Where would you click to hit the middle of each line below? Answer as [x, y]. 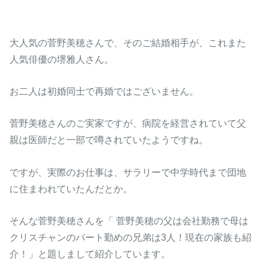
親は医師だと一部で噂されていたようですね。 [109, 140]
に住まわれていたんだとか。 [71, 188]
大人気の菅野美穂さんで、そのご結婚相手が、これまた [128, 42]
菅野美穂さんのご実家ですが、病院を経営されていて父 [128, 123]
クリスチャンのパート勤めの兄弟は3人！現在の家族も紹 [131, 237]
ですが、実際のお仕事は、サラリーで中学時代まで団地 [128, 172]
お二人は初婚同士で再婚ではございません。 [104, 91]
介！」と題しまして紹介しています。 [90, 254]
